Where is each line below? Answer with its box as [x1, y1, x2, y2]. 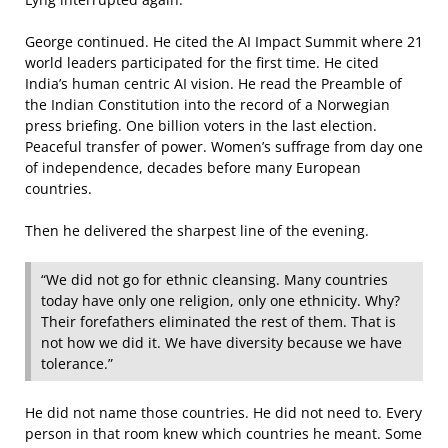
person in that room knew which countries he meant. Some [25, 423, 422, 443]
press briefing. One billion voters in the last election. [25, 115, 377, 135]
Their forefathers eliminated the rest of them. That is [41, 311, 396, 331]
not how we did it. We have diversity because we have [41, 332, 402, 352]
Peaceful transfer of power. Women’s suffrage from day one [25, 136, 423, 156]
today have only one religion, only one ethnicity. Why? [41, 290, 400, 310]
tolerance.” [41, 353, 113, 373]
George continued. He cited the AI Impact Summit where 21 [25, 31, 423, 51]
